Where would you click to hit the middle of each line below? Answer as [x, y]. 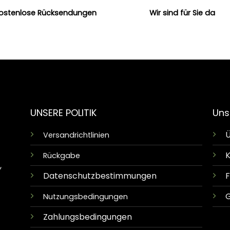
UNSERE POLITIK [63, 113]
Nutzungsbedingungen [85, 197]
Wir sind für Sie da [182, 13]
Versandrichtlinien [76, 135]
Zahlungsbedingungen [87, 217]
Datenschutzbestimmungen [100, 176]
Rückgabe [61, 156]
